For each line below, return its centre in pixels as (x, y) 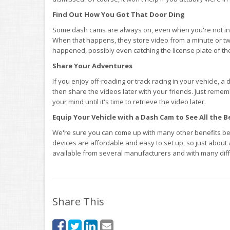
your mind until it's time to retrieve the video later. (129, 102)
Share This (78, 202)
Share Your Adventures (92, 66)
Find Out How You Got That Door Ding (119, 14)
